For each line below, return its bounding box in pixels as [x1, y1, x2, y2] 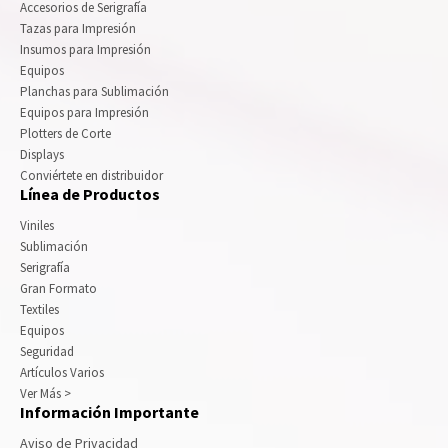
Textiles [20, 301, 59, 319]
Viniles [20, 217, 54, 235]
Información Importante [20, 402, 199, 423]
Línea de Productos [20, 184, 160, 205]
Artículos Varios [20, 364, 104, 382]
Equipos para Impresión [20, 104, 149, 122]
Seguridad [20, 343, 74, 361]
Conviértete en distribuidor [20, 167, 163, 185]
